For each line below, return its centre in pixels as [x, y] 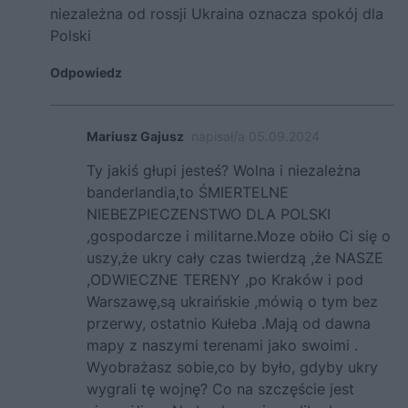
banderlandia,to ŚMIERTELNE [188, 193]
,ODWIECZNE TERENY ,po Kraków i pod [225, 280]
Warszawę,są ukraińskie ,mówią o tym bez [232, 302]
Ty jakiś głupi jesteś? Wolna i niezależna [224, 171]
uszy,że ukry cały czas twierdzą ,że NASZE [235, 258]
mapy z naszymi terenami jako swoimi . [222, 346]
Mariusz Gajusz [135, 137]
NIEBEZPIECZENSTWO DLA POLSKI [209, 214]
